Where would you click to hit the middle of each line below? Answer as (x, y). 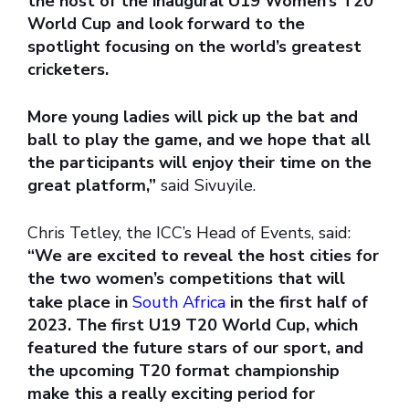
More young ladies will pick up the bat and (193, 117)
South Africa (177, 303)
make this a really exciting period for (171, 394)
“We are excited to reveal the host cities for (203, 256)
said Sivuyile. (208, 186)
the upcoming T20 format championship (184, 371)
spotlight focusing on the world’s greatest (194, 47)
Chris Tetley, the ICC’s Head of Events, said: (189, 233)
